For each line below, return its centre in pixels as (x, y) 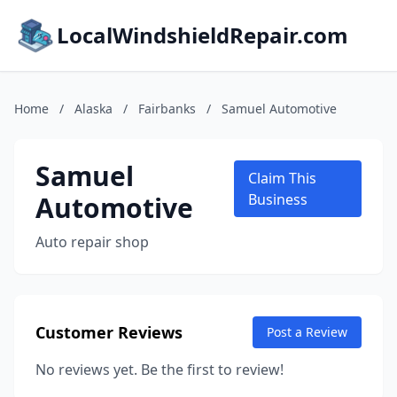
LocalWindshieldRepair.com (202, 35)
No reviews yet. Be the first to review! (160, 370)
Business (278, 199)
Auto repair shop (92, 242)
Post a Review (307, 332)
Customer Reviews (109, 332)
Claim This (283, 178)
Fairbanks (167, 109)
